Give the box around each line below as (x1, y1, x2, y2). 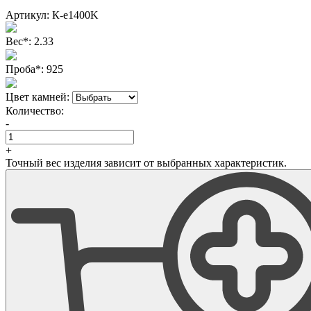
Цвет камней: (6, 90, 69, 103)
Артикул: (6, 8, 49, 21)
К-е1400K (49, 8, 99, 21)
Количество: (6, 104, 64, 117)
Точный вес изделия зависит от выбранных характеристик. (6, 156, 287, 169)
